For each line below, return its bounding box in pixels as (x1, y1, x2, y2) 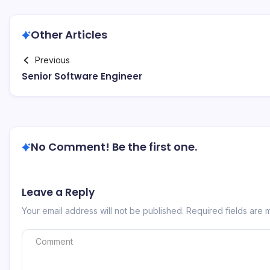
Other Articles (31, 27, 107, 42)
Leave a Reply (22, 185, 95, 199)
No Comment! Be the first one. (31, 139, 197, 154)
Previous (34, 55, 70, 65)
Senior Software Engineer (22, 70, 142, 83)
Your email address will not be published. (22, 205, 184, 216)
